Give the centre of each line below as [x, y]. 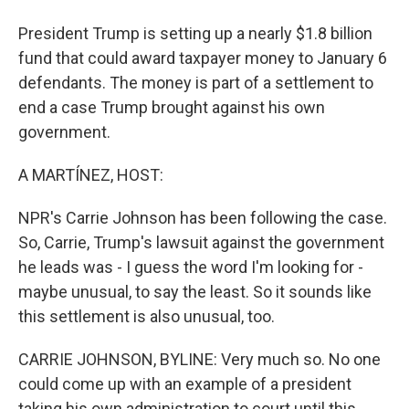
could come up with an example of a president [185, 384]
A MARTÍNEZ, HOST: [91, 175]
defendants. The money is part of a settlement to [196, 83]
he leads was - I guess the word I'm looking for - [191, 267]
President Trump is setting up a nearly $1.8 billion [195, 33]
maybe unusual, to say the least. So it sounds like [195, 292]
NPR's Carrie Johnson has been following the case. [203, 218]
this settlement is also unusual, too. [147, 316]
